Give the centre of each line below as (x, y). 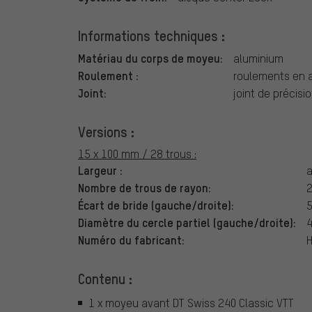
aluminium (258, 58)
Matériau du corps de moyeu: (150, 58)
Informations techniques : (151, 36)
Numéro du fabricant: (131, 240)
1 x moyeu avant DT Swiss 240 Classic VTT (191, 302)
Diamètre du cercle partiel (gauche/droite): (187, 223)
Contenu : (105, 279)
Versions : (106, 132)
